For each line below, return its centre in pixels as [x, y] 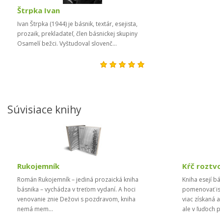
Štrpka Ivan [39, 10]
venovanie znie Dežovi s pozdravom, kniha [76, 199]
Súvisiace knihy [44, 110]
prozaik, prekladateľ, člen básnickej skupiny [77, 34]
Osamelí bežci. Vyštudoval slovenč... [69, 43]
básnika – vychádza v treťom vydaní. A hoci [76, 189]
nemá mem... [37, 209]
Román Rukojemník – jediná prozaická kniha [78, 179]
